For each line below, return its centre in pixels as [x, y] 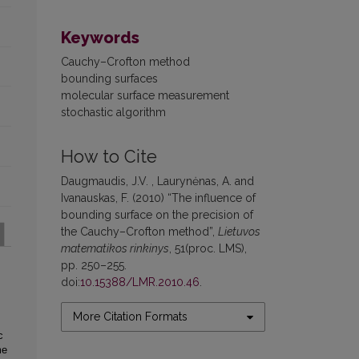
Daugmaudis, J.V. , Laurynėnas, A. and [157, 182]
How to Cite [109, 157]
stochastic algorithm [113, 113]
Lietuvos [239, 232]
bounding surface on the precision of [157, 215]
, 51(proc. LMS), [208, 249]
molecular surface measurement [145, 96]
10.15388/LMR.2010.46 [140, 282]
